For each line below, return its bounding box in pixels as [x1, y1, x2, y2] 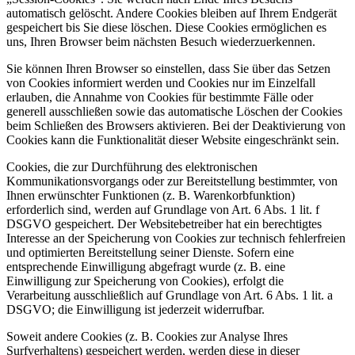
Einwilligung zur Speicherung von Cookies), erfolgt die [6, 274, 284, 288]
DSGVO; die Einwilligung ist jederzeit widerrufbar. [6, 303, 265, 317]
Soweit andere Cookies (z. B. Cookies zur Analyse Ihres [6, 330, 288, 344]
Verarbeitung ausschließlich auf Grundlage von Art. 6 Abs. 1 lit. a [6, 288, 333, 303]
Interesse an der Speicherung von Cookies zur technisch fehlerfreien [6, 231, 345, 246]
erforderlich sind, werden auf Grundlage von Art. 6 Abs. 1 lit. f [6, 203, 319, 217]
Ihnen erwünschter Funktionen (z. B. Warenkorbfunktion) [6, 189, 295, 203]
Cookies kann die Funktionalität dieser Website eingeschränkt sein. [6, 133, 339, 147]
